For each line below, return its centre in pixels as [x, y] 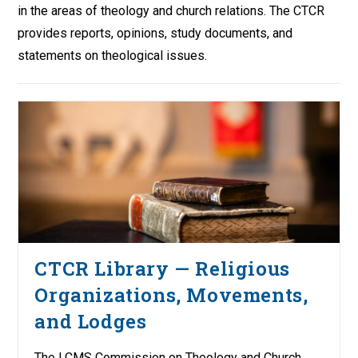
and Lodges [91, 321]
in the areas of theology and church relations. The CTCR [171, 11]
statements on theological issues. [113, 56]
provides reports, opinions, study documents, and [155, 33]
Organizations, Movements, [171, 294]
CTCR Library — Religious [162, 268]
